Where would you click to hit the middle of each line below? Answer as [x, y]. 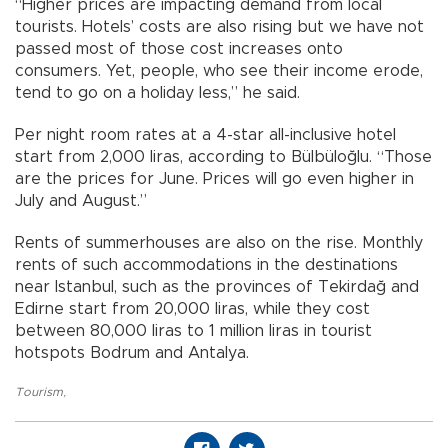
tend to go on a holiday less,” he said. [157, 92]
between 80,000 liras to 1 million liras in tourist [193, 330]
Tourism [39, 391]
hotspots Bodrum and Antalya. [132, 352]
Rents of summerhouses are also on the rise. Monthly [219, 242]
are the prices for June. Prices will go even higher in [214, 178]
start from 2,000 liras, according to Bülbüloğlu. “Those [223, 156]
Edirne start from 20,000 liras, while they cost [192, 308]
